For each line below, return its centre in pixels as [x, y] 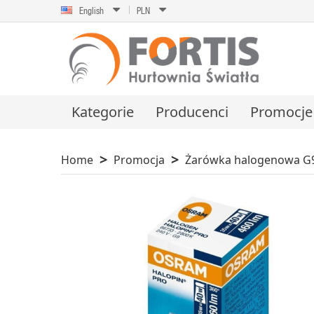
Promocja [139, 160]
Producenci [192, 112]
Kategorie [103, 112]
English [91, 10]
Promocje [281, 112]
